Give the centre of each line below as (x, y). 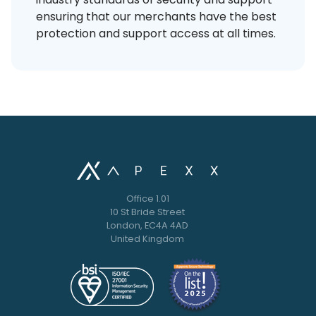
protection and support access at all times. (156, 34)
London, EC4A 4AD (147, 226)
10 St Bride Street (147, 212)
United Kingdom (147, 239)
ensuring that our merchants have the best (156, 17)
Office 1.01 (147, 199)
